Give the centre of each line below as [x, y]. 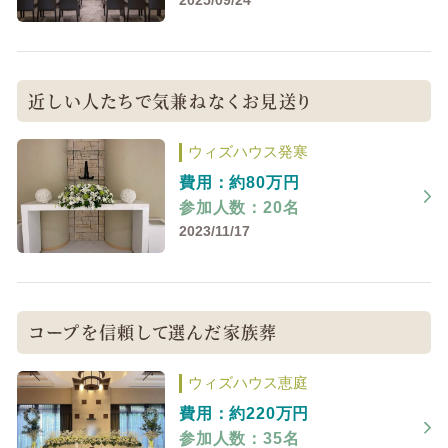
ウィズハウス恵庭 [247, 383]
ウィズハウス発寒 [247, 151]
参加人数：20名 [239, 207]
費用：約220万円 [244, 414]
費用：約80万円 [239, 182]
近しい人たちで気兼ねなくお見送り [170, 101]
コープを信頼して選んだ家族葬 [153, 332]
